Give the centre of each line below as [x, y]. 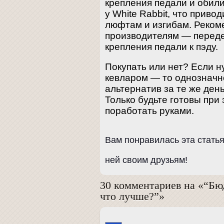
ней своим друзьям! [146, 160]
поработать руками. [149, 110]
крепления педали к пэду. [161, 46]
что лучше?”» [132, 196]
